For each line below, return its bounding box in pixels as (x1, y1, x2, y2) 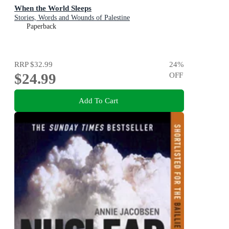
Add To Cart (78, 96, 118, 105)
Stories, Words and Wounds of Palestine (14, 14, 130, 21)
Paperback (27, 22, 56, 30)
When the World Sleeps (14, 4, 91, 12)
